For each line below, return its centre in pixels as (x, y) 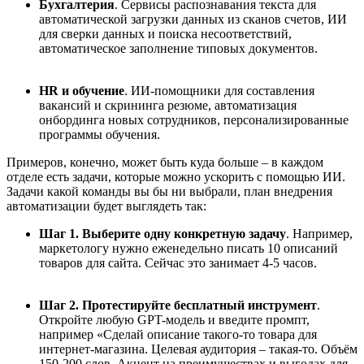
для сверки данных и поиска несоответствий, (165, 34)
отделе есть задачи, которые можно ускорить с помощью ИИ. (176, 177)
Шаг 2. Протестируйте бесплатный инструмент (178, 305)
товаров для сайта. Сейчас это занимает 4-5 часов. (180, 263)
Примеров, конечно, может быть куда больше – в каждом (165, 162)
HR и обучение (82, 91)
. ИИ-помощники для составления (219, 91)
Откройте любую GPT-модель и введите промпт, (174, 320)
